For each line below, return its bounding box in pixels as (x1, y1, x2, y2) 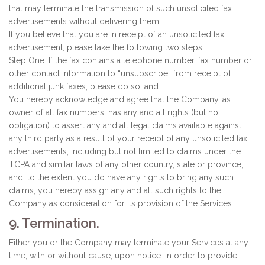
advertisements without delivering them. (9, 17, 161, 26)
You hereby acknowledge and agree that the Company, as (9, 95, 231, 104)
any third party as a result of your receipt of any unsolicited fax (9, 134, 247, 143)
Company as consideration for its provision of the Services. (9, 199, 234, 208)
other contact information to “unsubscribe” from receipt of (9, 69, 231, 78)
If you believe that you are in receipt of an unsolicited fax (9, 30, 224, 39)
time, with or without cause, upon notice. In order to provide (9, 251, 237, 260)
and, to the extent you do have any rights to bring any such (9, 173, 234, 182)
